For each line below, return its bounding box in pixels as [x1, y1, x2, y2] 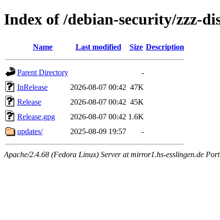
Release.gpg [17, 112, 55, 121]
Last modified [75, 42, 121, 51]
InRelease [17, 82, 48, 91]
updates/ [17, 127, 43, 136]
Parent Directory [17, 68, 68, 77]
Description [146, 42, 184, 51]
